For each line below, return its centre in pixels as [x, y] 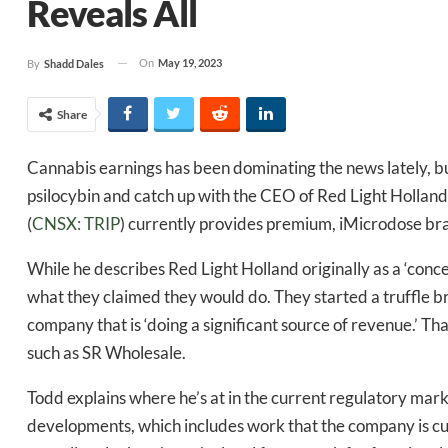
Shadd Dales [74, 63]
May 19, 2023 [190, 62]
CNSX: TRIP [76, 223]
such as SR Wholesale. [109, 352]
